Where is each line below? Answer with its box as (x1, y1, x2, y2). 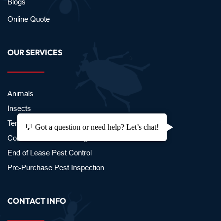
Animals (7, 89, 34, 98)
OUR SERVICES (7, 47, 62, 57)
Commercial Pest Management (7, 133, 108, 142)
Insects (7, 104, 33, 112)
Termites (7, 118, 35, 127)
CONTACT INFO (7, 195, 66, 206)
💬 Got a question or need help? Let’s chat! (25, 123, 159, 132)
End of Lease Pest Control (7, 148, 92, 157)
